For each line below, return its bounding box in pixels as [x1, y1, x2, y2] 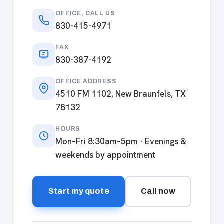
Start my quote [48, 187, 109, 195]
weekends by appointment [55, 149, 155, 160]
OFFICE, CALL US [55, 9, 115, 17]
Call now [140, 187, 176, 195]
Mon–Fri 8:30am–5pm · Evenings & [55, 135, 186, 147]
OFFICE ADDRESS [55, 77, 117, 85]
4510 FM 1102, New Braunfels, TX [55, 88, 186, 99]
